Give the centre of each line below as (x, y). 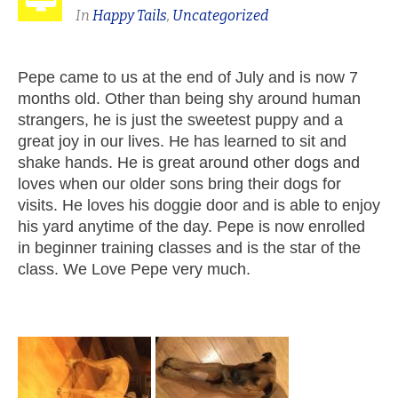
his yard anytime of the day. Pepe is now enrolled (191, 227)
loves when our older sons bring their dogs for (179, 184)
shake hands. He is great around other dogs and (189, 163)
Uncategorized (220, 16)
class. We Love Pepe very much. (134, 270)
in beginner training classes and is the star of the (189, 248)
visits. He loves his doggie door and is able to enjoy (199, 206)
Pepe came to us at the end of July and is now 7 (188, 78)
